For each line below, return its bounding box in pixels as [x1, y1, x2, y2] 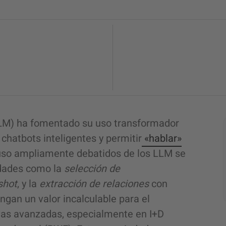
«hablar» [144, 131, 182, 146]
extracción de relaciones [39, 177, 149, 191]
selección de [64, 161, 120, 176]
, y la [17, 177, 39, 191]
